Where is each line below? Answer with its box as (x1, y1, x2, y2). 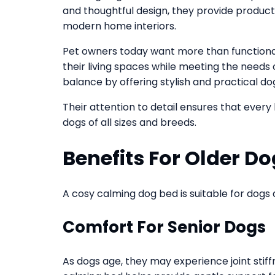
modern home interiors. (63, 19, 176, 34)
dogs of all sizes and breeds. (63, 115, 196, 130)
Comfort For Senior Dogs (63, 216, 266, 239)
